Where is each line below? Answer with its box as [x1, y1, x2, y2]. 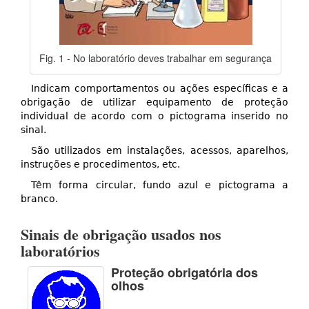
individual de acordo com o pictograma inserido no [21, 110, 288, 122]
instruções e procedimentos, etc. [21, 159, 180, 170]
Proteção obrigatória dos [111, 263, 258, 282]
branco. [21, 193, 58, 205]
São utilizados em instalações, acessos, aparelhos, [31, 145, 288, 157]
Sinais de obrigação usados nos [21, 223, 221, 246]
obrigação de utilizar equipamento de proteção [21, 97, 288, 108]
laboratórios [21, 239, 100, 263]
